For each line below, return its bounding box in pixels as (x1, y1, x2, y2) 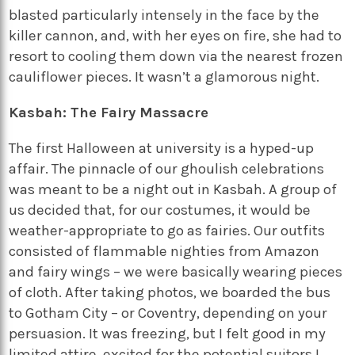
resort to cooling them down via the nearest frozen (9, 48, 344, 66)
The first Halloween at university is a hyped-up (9, 139, 315, 157)
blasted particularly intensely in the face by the (9, 6, 320, 25)
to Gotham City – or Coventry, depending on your (9, 303, 328, 322)
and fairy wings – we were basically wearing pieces (9, 262, 343, 281)
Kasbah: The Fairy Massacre (9, 103, 209, 121)
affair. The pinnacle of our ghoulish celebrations (9, 159, 325, 177)
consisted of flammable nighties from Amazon (9, 242, 320, 260)
